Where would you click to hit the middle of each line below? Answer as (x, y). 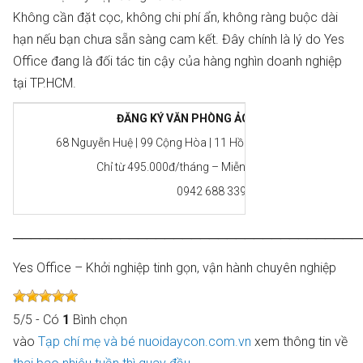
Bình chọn (100, 320)
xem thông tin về (299, 342)
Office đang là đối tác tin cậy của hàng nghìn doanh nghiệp (177, 61)
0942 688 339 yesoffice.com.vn (257, 191)
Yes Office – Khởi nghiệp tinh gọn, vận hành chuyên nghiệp (175, 268)
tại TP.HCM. (45, 83)
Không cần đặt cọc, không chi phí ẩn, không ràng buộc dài (175, 17)
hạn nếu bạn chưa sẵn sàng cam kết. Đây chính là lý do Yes (179, 39)
